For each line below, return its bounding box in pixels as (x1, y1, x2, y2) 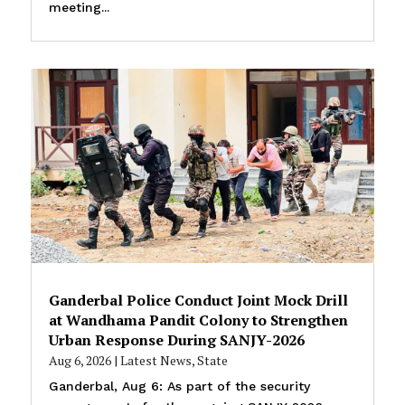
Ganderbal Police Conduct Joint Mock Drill (48, 289, 348, 310)
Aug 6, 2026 (48, 351, 111, 369)
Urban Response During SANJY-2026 (48, 329, 305, 350)
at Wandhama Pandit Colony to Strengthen (48, 309, 348, 330)
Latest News (119, 351, 192, 369)
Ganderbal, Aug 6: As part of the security (48, 378, 310, 393)
